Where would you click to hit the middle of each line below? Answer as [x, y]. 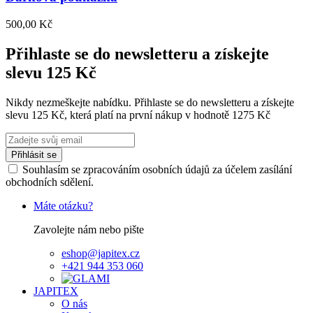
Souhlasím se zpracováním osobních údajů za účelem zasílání [157, 169]
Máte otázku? [63, 205]
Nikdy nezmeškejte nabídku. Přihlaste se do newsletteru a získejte [150, 102]
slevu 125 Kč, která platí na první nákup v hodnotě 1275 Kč [138, 115]
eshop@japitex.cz [101, 253]
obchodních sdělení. [50, 182]
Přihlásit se [34, 154]
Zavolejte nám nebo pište [89, 229]
